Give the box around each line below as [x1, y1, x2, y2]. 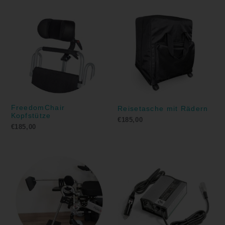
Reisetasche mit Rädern [118, 104, 208, 113]
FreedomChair [11, 103, 65, 112]
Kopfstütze [11, 111, 51, 120]
